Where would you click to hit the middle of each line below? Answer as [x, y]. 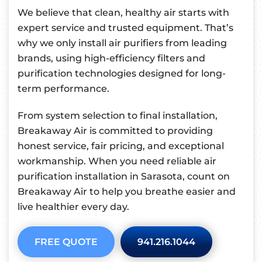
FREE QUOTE [66, 242]
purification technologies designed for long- [122, 74]
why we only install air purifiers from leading [122, 43]
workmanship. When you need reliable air [117, 161]
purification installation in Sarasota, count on [124, 177]
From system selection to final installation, [118, 116]
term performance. [63, 89]
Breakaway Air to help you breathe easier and [127, 192]
